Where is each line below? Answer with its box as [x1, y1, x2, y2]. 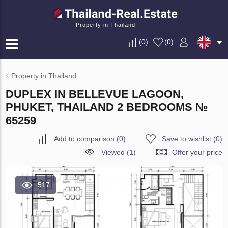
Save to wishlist [161, 135, 211, 143]
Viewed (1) [101, 148, 136, 156]
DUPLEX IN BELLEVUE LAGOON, [6, 88, 184, 100]
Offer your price [172, 148, 222, 156]
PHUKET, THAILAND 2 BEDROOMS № [6, 101, 209, 113]
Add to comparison [53, 135, 115, 143]
